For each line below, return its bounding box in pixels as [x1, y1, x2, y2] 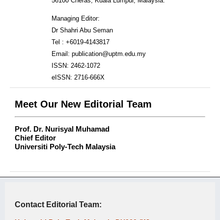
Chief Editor [14, 134, 56, 142]
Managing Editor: [51, 14, 100, 22]
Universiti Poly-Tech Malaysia [14, 142, 115, 151]
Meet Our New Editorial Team [14, 98, 152, 110]
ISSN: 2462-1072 [51, 61, 100, 69]
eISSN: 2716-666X [51, 73, 105, 81]
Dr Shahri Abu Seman [51, 26, 113, 34]
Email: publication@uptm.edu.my [51, 50, 146, 57]
